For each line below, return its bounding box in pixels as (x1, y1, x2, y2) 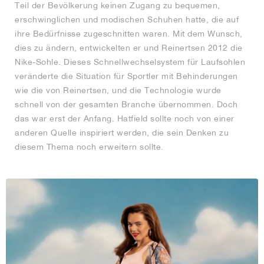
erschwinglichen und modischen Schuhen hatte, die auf (15, 15, 239, 25)
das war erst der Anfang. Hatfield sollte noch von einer (15, 114, 235, 124)
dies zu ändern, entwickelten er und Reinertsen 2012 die (15, 43, 243, 53)
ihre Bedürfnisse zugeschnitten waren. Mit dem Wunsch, (15, 29, 243, 39)
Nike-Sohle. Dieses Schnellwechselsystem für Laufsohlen (15, 57, 245, 67)
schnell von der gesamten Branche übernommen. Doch (15, 100, 238, 110)
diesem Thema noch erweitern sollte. (15, 142, 164, 152)
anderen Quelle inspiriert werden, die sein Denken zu (15, 128, 229, 138)
